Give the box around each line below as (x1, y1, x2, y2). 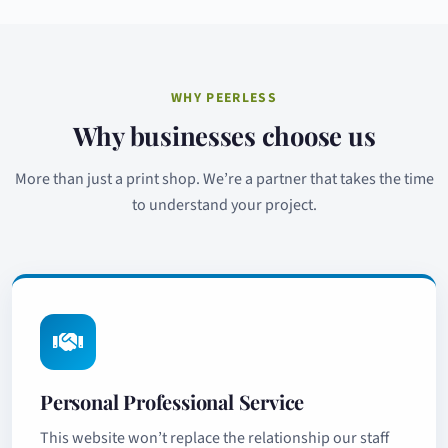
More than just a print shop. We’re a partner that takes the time (14, 168, 434, 190)
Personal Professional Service (40, 388, 305, 415)
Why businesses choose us (72, 118, 376, 152)
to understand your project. (131, 194, 317, 216)
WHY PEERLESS (170, 88, 278, 107)
